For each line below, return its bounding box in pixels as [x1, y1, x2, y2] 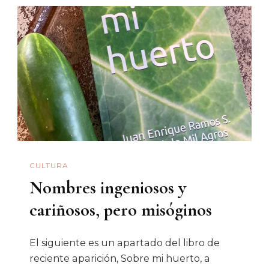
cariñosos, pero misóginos [29, 198, 212, 221]
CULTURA [29, 161, 68, 171]
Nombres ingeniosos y [29, 176, 186, 199]
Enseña [211, 23, 242, 34]
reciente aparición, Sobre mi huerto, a [29, 252, 210, 264]
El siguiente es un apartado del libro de [29, 237, 220, 249]
